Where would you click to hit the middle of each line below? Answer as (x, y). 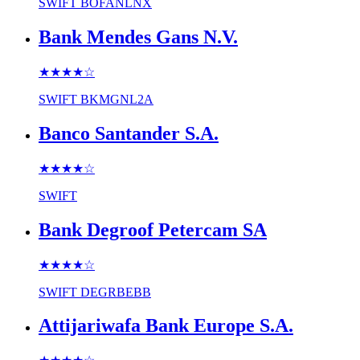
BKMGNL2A (117, 99)
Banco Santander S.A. (129, 133)
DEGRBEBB (116, 292)
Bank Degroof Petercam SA (153, 229)
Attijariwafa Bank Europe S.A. (166, 326)
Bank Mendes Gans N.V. (138, 37)
